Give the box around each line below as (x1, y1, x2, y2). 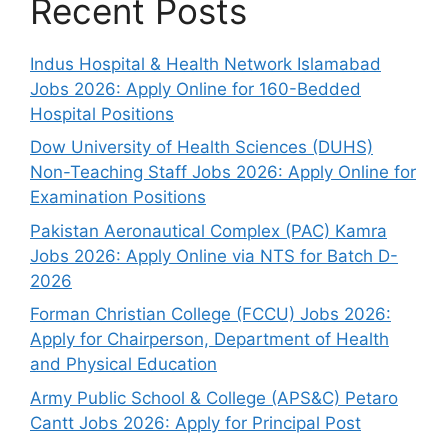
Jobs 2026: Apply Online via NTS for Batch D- (30, 245, 398, 266)
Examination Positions (30, 187, 206, 208)
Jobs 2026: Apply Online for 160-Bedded (30, 78, 361, 99)
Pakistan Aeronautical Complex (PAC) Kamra (30, 220, 387, 241)
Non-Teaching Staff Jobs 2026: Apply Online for (30, 162, 416, 183)
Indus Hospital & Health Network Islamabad (30, 53, 381, 74)
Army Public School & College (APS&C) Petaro (30, 387, 398, 408)
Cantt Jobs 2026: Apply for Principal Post (30, 412, 361, 433)
